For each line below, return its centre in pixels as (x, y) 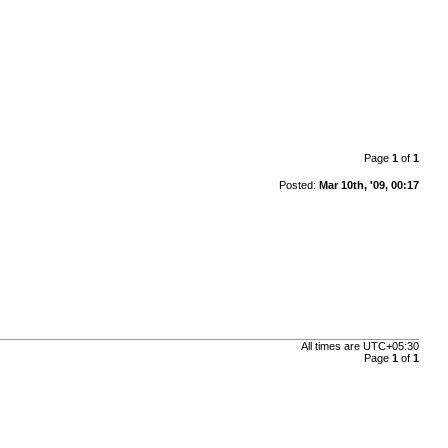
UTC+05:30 (390, 346)
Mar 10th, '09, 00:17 (368, 184)
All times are (331, 346)
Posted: (298, 184)
